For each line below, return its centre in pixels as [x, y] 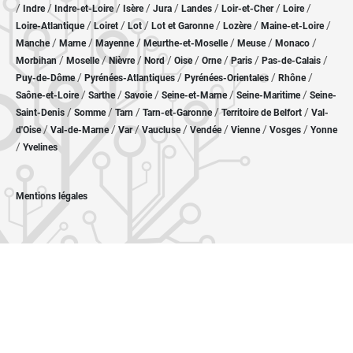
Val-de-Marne [80, 130]
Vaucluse [161, 130]
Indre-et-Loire [84, 9]
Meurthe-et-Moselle [186, 44]
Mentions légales [52, 197]
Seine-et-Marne [194, 96]
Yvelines [40, 148]
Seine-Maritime [268, 96]
